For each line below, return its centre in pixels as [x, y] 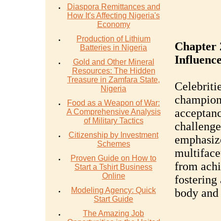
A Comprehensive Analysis [113, 112]
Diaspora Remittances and [113, 7]
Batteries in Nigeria [113, 48]
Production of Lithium [113, 39]
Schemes [113, 144]
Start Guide [113, 199]
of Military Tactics [113, 121]
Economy [113, 24]
